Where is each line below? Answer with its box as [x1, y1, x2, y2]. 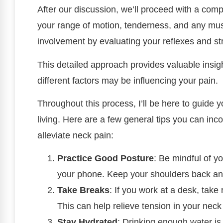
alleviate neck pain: [37, 130, 113, 140]
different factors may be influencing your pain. [37, 75, 218, 86]
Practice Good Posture [57, 153, 154, 164]
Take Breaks [57, 185, 110, 196]
